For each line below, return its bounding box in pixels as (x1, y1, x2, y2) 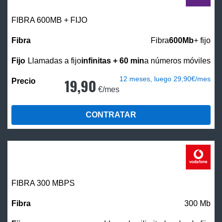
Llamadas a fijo (28, 56, 81, 65)
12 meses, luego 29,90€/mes (119, 74, 211, 83)
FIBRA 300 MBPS (11, 178, 75, 187)
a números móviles (144, 56, 211, 65)
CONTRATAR (86, 110, 136, 119)
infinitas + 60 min (81, 56, 144, 65)
